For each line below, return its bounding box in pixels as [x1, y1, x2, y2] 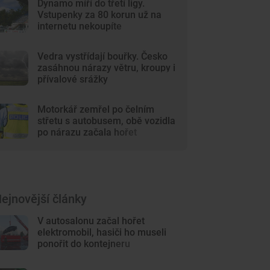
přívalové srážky [37, 74, 108, 85]
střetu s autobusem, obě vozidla [37, 115, 176, 127]
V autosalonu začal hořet [37, 215, 145, 227]
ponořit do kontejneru [37, 238, 131, 250]
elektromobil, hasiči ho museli [37, 227, 167, 238]
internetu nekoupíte [37, 20, 122, 32]
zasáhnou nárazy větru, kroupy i [37, 62, 176, 74]
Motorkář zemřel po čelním [37, 104, 155, 115]
